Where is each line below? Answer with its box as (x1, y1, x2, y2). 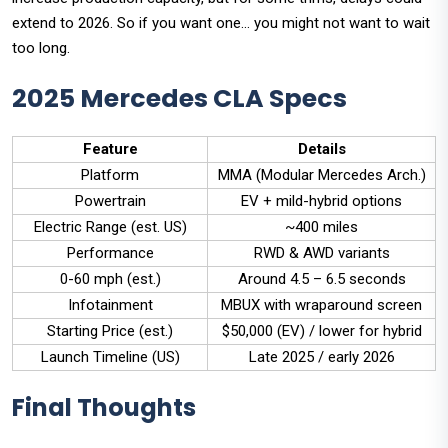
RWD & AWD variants (253, 244, 390, 263)
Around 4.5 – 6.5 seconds (237, 270, 406, 289)
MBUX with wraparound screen (221, 296, 422, 315)
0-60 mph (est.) (59, 270, 161, 289)
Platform (81, 166, 139, 185)
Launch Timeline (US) (40, 348, 180, 367)
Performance (66, 244, 154, 263)
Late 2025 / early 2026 (248, 348, 395, 367)
